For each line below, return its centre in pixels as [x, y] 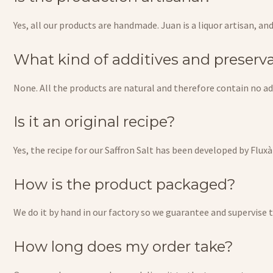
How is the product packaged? [125, 184]
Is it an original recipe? [94, 122]
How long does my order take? [123, 247]
